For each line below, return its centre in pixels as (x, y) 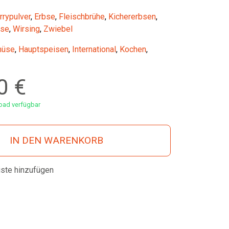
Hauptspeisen (43, 50)
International (94, 50)
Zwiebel (58, 29)
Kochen (133, 50)
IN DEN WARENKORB (57, 141)
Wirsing (26, 29)
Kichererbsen (132, 17)
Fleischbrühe (82, 17)
